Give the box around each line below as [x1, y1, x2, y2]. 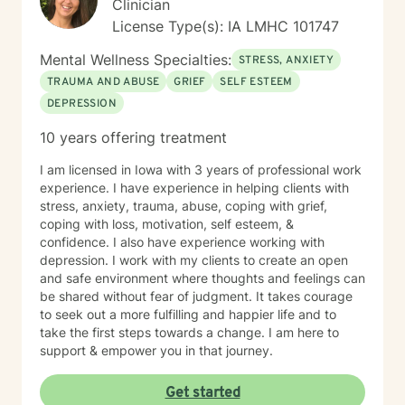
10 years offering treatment [40, 128, 227, 146]
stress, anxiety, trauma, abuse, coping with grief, [40, 198, 327, 213]
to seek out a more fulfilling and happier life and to [40, 306, 336, 322]
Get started [165, 384, 240, 402]
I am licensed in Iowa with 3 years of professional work [40, 162, 362, 177]
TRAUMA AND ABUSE [47, 75, 160, 89]
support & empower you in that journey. [40, 343, 273, 358]
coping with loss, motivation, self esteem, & [40, 216, 294, 231]
